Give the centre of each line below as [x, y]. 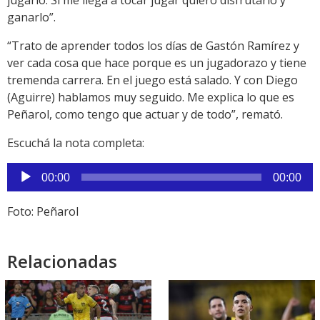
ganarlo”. [31, 17]
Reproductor [40, 171]
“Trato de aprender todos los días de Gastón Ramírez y [153, 46]
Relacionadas [62, 261]
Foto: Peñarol [43, 212]
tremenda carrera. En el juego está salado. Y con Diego [152, 80]
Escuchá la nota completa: [76, 143]
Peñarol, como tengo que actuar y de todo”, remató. [145, 115]
